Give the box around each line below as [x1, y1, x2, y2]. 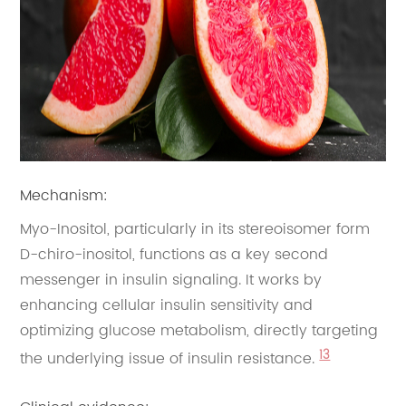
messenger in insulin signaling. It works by [20, 268, 323, 293]
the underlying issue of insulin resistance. [20, 347, 320, 372]
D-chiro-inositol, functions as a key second [20, 243, 329, 267]
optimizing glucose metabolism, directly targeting [20, 319, 379, 343]
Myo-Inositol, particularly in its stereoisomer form [20, 217, 371, 242]
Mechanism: [20, 184, 109, 208]
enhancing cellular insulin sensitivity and [20, 294, 314, 318]
